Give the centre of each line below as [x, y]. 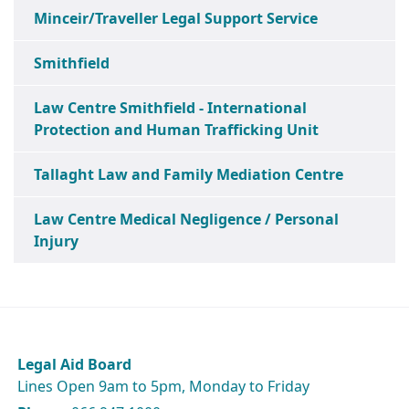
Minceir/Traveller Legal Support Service [176, 18]
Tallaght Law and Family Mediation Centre [189, 174]
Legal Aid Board [76, 364]
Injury [56, 241]
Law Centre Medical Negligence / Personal [186, 219]
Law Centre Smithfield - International [170, 108]
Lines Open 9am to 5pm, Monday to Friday [163, 386]
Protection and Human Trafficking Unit [176, 130]
